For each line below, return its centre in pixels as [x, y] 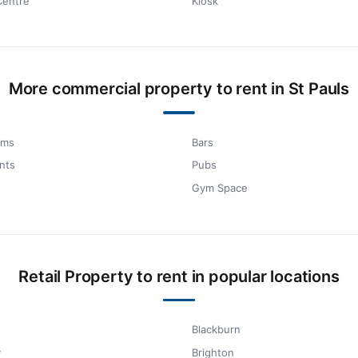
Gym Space [220, 188]
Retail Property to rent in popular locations [179, 276]
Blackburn [216, 330]
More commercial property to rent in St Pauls [179, 89]
